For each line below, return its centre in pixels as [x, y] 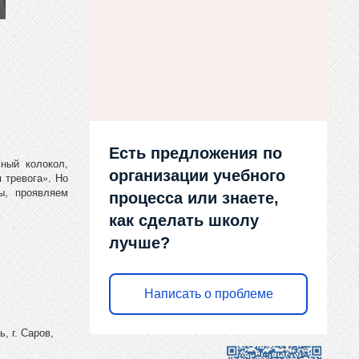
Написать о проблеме [208, 294]
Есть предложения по [196, 153]
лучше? [140, 242]
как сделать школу [184, 220]
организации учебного [198, 175]
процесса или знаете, [194, 198]
